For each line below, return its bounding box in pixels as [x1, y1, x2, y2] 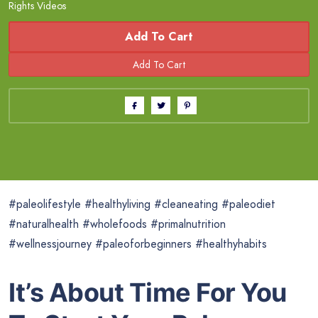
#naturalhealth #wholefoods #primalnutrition [9, 215, 226, 232]
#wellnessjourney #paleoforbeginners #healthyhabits [9, 235, 267, 252]
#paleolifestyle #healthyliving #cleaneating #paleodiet [9, 195, 275, 212]
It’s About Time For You [9, 276, 287, 308]
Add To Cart [125, 28, 193, 45]
